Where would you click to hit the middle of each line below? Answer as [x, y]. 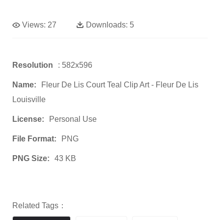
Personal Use [73, 119]
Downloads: [107, 25]
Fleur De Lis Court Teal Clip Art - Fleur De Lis [120, 85]
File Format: [34, 139]
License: [28, 119]
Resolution [33, 65]
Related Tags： [39, 206]
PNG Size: [31, 159]
